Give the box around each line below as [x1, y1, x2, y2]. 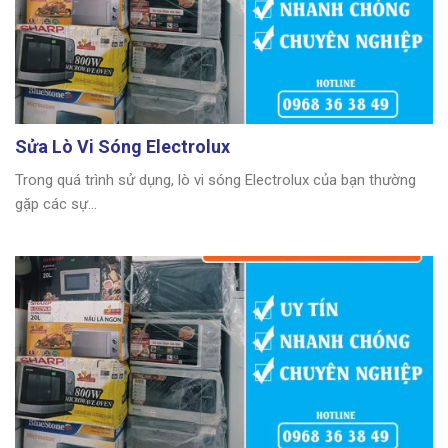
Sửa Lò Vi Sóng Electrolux [15, 135, 230, 157]
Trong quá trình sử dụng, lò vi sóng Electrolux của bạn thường [15, 170, 416, 189]
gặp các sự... [15, 194, 97, 213]
